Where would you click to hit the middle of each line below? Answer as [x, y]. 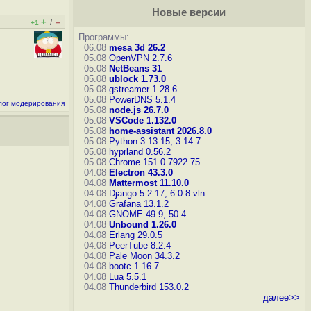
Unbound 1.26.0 [142, 225]
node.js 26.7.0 [138, 110]
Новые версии [188, 12]
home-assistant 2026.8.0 [160, 131]
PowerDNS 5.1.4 [142, 100]
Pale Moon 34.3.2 [144, 256]
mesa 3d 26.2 [137, 48]
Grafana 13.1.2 [138, 204]
